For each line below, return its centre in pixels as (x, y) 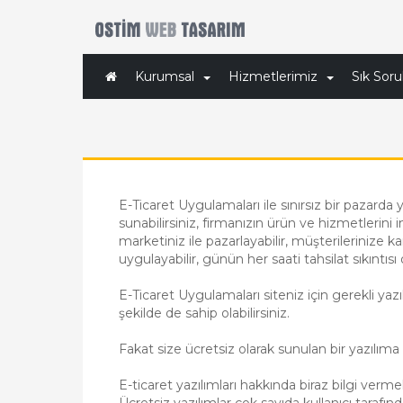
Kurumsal (165, 76)
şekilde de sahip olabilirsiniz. (204, 313)
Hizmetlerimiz (273, 76)
